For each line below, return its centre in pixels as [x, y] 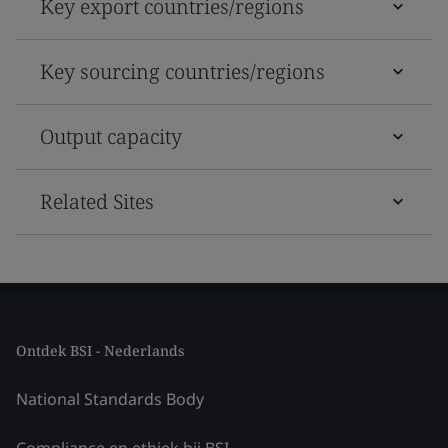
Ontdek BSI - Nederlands [100, 350]
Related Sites [97, 201]
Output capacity [111, 136]
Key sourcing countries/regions [182, 71]
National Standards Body [110, 398]
